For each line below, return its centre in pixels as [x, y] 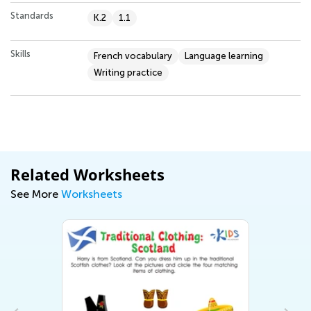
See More [36, 194]
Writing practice [128, 72]
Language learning [224, 56]
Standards [32, 15]
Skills [20, 53]
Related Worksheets [87, 174]
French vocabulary [133, 56]
